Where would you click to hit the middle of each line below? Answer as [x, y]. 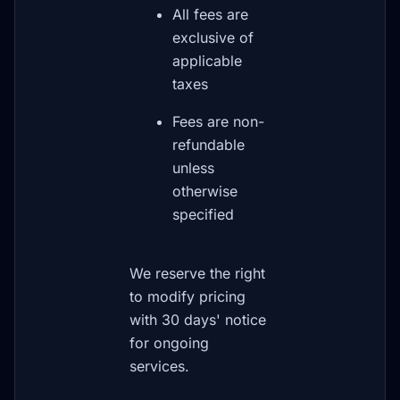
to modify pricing [187, 296]
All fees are [210, 14]
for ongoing [169, 343]
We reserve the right [197, 273]
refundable [208, 145]
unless [193, 168]
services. [159, 366]
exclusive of [213, 37]
